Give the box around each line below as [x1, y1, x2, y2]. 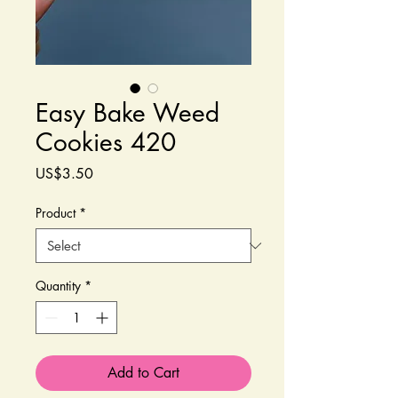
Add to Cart [107, 363, 179, 383]
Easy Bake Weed [36, 97, 219, 130]
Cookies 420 [36, 126, 176, 159]
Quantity [36, 277, 81, 295]
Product [36, 204, 76, 222]
